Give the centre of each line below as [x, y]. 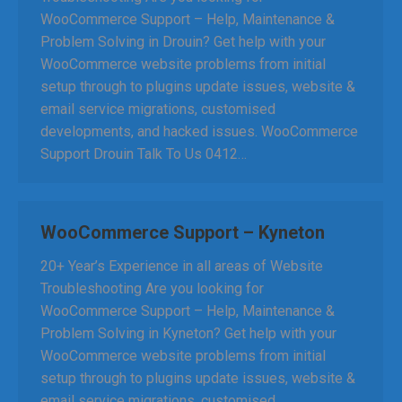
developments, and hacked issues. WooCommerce [199, 131]
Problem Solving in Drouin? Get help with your [183, 42]
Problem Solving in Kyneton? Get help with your [188, 333]
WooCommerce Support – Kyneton [183, 232]
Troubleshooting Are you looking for [152, 288]
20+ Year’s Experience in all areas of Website [182, 266]
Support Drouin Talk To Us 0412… [144, 154]
